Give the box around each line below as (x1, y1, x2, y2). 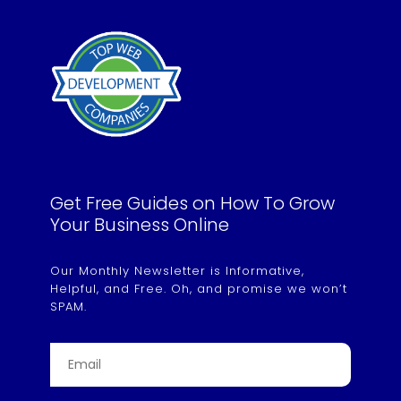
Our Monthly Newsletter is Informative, (50, 262, 304, 280)
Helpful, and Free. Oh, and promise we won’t (50, 280, 347, 298)
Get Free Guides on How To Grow (50, 191, 335, 217)
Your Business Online (50, 212, 229, 238)
